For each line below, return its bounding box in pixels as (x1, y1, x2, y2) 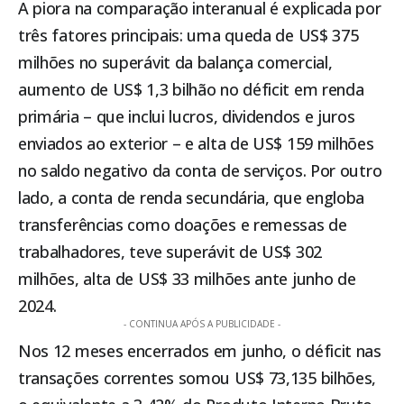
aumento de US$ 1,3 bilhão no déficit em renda (18, 78, 364, 101)
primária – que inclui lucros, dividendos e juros (18, 106, 355, 128)
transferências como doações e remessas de (18, 214, 347, 236)
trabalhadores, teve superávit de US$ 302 (18, 241, 322, 263)
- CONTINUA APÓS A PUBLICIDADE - (124, 317, 280, 331)
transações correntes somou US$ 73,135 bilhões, (18, 367, 377, 390)
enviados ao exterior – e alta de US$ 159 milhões (18, 133, 374, 155)
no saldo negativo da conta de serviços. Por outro (18, 160, 382, 182)
